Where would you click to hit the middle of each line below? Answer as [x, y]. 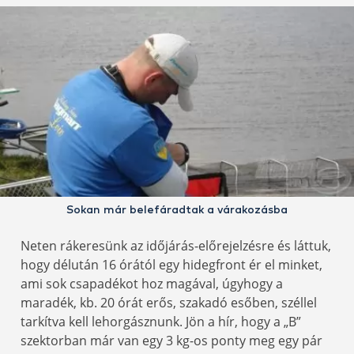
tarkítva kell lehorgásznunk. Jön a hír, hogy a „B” [161, 322]
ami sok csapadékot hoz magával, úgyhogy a [152, 284]
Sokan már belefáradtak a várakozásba [177, 211]
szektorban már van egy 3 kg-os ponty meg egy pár [171, 341]
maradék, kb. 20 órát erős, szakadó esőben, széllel [169, 303]
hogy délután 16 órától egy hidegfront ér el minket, [171, 265]
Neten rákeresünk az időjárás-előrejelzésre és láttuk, [176, 246]
